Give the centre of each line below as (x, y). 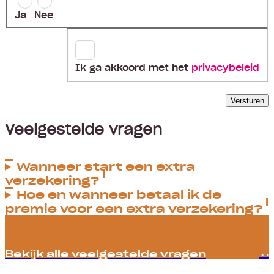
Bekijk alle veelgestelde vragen (106, 253)
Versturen (247, 100)
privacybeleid (225, 67)
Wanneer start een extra (106, 166)
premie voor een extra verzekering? (134, 208)
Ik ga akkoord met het (133, 67)
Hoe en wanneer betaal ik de (119, 194)
